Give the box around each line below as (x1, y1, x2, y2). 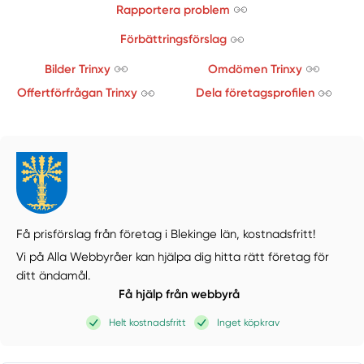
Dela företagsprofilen (195, 85, 314, 101)
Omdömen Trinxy (207, 61, 302, 76)
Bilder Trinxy (44, 61, 110, 76)
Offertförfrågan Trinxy (17, 85, 138, 101)
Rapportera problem (116, 2, 231, 17)
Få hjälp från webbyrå (119, 287, 240, 302)
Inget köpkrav (217, 316, 280, 328)
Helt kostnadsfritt (109, 316, 186, 328)
